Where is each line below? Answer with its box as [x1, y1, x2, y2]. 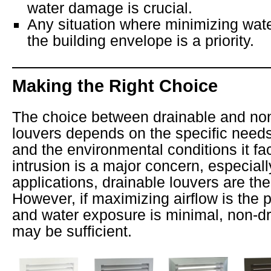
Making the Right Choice [12, 76, 218, 96]
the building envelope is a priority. [27, 32, 254, 50]
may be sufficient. [12, 223, 132, 240]
